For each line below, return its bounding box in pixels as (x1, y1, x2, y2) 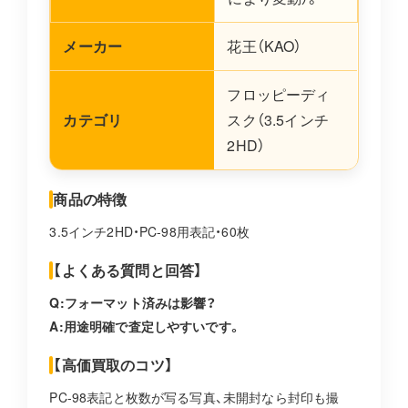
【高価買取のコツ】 (53, 354, 173, 376)
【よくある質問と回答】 (53, 260, 203, 281)
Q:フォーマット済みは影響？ (49, 293, 217, 312)
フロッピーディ (227, 84, 331, 106)
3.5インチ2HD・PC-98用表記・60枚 (49, 222, 250, 241)
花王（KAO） (227, 36, 302, 57)
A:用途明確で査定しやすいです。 (49, 317, 241, 336)
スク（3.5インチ (227, 109, 329, 131)
